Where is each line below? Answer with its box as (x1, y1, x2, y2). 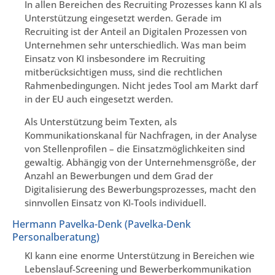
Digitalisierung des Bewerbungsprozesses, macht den (25, 182, 256, 195)
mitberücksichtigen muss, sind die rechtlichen (25, 66, 222, 79)
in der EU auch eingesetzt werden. (25, 93, 173, 106)
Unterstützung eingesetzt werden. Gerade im (25, 12, 222, 25)
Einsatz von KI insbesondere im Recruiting (25, 52, 205, 65)
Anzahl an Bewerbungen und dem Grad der (25, 169, 213, 182)
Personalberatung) (12, 230, 99, 244)
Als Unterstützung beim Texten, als (25, 115, 177, 128)
